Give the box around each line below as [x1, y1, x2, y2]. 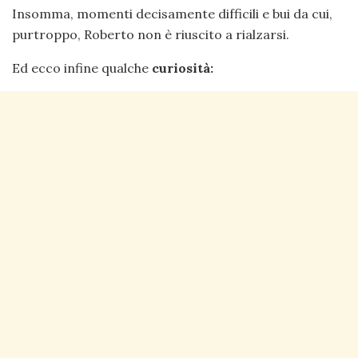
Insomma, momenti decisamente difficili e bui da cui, [12, 6, 332, 22]
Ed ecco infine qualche [12, 60, 152, 77]
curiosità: [152, 60, 213, 77]
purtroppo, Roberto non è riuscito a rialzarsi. [12, 26, 289, 43]
